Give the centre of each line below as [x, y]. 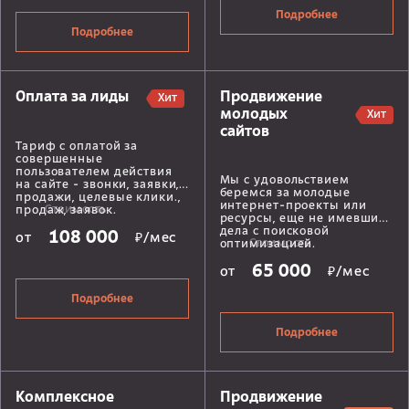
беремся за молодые [285, 193]
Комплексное [65, 399]
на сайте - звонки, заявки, [98, 185]
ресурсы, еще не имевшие [303, 219]
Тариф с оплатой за [77, 147]
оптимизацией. [268, 244]
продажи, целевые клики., [98, 198]
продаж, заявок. [66, 210]
